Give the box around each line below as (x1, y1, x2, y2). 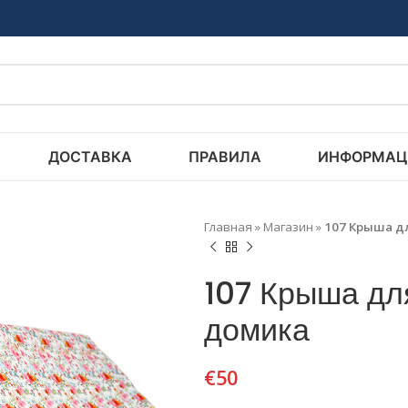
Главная (204, 219, 252, 235)
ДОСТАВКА (47, 147, 132, 166)
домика (204, 308, 310, 352)
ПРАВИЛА (188, 147, 261, 166)
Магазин (263, 219, 313, 235)
